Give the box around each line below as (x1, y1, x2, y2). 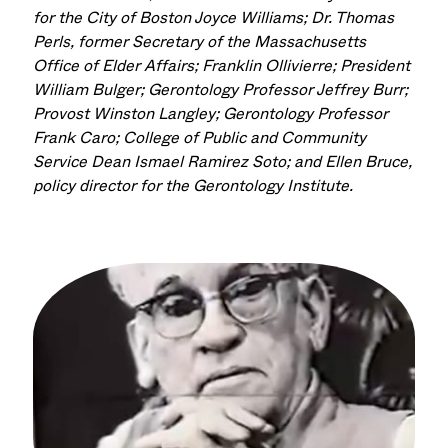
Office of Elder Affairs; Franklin (33, 54, 266, 78)
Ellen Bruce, (325, 150, 413, 174)
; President (332, 54, 411, 78)
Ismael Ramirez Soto (134, 150, 287, 174)
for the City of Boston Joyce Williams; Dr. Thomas (33, 6, 395, 30)
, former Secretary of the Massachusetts (70, 30, 367, 54)
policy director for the (33, 174, 194, 198)
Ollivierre (265, 54, 333, 78)
